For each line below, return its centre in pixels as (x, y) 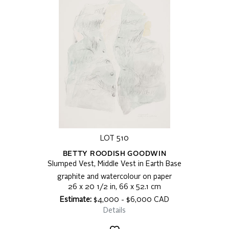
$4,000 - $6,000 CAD (130, 200)
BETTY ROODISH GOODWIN (114, 154)
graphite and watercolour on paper (114, 177)
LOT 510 (114, 139)
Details (114, 211)
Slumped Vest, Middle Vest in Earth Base (114, 164)
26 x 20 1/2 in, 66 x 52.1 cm (114, 187)
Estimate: (76, 200)
